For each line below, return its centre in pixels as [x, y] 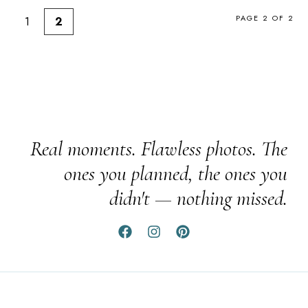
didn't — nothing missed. [198, 198]
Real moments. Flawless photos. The [159, 149]
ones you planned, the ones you [176, 174]
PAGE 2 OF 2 [265, 18]
